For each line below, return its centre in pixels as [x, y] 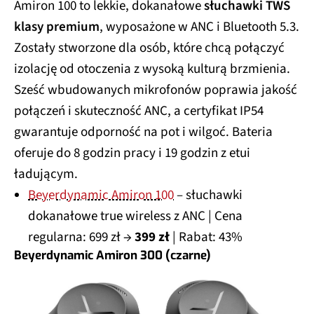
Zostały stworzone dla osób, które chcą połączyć [149, 48]
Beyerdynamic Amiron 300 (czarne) [112, 255]
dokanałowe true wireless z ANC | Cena [135, 216]
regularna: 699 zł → [80, 237]
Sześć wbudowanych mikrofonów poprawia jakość [156, 90]
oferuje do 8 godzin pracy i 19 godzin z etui [132, 153]
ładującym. [46, 174]
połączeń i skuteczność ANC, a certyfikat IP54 [139, 111]
